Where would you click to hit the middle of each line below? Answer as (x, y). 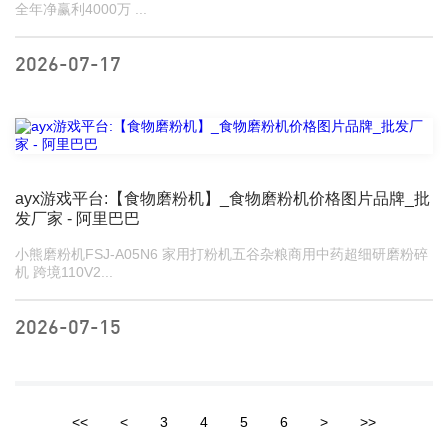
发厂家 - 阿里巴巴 (77, 219)
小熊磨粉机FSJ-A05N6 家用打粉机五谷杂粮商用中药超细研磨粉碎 (221, 254)
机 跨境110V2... (73, 272)
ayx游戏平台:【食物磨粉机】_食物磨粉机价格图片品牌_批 (222, 199)
